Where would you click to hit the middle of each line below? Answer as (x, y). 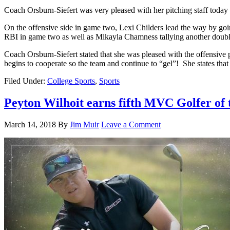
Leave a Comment (131, 124)
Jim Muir (84, 124)
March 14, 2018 (30, 124)
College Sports (71, 81)
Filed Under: (26, 81)
